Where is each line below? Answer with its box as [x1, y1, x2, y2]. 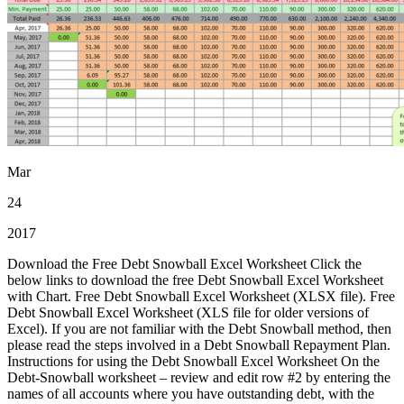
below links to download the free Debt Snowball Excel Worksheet [7, 271, 383, 288]
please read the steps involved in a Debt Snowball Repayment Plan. [7, 336, 390, 353]
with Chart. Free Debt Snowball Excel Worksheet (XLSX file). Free [7, 288, 395, 304]
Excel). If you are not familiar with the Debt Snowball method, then [7, 320, 391, 336]
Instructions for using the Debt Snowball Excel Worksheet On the [7, 353, 380, 369]
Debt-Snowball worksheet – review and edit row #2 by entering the [7, 369, 390, 385]
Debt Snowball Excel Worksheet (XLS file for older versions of [7, 304, 369, 320]
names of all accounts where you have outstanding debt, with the [7, 385, 374, 401]
